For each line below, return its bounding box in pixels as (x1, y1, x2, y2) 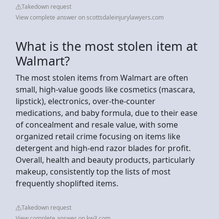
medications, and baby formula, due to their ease (16, 107, 197, 118)
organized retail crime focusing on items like (16, 131, 180, 142)
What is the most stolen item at (16, 37, 197, 54)
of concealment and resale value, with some (16, 119, 178, 130)
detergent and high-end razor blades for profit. (16, 142, 191, 153)
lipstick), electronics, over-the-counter (16, 95, 155, 107)
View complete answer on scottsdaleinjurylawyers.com (16, 13, 164, 22)
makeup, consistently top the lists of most (16, 166, 171, 177)
